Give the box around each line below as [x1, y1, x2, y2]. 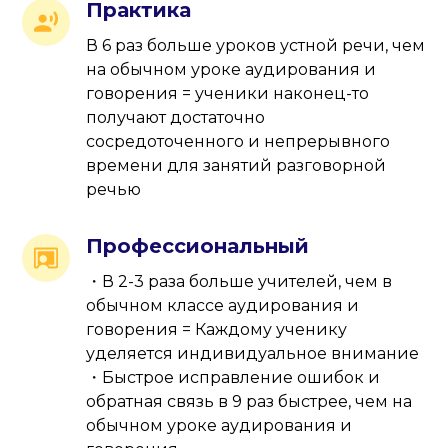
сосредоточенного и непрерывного [86, 132, 391, 152]
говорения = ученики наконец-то [86, 84, 370, 104]
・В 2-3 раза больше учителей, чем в [86, 272, 393, 292]
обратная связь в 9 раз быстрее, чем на [86, 392, 413, 412]
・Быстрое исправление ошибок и [86, 368, 381, 388]
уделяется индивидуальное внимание [86, 344, 420, 364]
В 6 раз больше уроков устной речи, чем [86, 36, 426, 56]
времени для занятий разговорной [86, 156, 387, 176]
